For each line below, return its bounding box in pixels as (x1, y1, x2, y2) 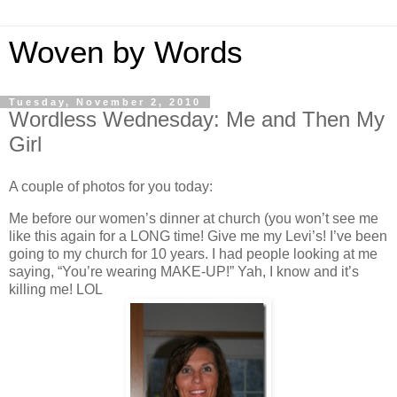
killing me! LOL (9, 281, 103, 297)
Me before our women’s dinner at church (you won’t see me (9, 210, 378, 226)
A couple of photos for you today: (9, 178, 213, 194)
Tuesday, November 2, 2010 (9, 97, 201, 107)
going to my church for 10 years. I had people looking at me (9, 245, 378, 261)
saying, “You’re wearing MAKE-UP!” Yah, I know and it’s (9, 263, 359, 279)
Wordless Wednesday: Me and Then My (9, 107, 385, 131)
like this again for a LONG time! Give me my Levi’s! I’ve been (9, 228, 387, 244)
